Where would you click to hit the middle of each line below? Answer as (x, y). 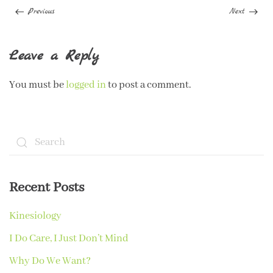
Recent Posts (47, 187)
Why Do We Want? (50, 261)
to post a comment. (149, 85)
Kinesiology (35, 216)
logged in (86, 85)
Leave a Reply (54, 56)
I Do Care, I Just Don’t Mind (69, 238)
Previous (39, 11)
